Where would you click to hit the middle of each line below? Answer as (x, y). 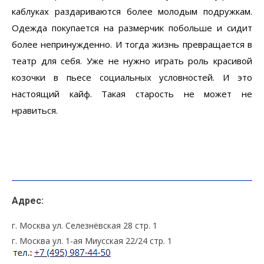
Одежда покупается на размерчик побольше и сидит (132, 27)
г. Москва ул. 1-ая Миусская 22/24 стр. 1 (92, 240)
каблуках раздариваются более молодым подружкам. (132, 11)
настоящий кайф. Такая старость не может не (132, 93)
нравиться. (35, 110)
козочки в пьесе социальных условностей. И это (132, 77)
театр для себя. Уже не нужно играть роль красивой (132, 60)
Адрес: (28, 200)
